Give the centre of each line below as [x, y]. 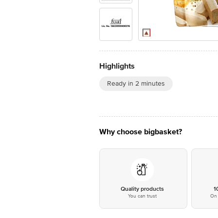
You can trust [142, 196]
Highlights [117, 66]
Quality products [142, 189]
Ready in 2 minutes [136, 83]
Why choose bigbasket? [141, 132]
